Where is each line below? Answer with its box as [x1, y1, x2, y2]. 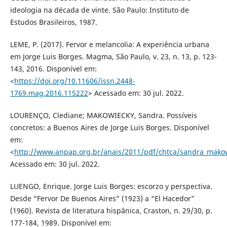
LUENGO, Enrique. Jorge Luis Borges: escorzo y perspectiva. [10, 181, 212, 192]
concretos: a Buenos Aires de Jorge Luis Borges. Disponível [10, 123, 209, 133]
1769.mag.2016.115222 [10, 88, 88, 98]
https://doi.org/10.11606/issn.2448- [14, 76, 135, 86]
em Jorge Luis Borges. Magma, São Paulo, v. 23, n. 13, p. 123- [10, 52, 217, 62]
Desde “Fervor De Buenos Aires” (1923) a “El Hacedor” [10, 194, 195, 204]
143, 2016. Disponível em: [10, 64, 97, 74]
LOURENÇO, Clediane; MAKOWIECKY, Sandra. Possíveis [10, 110, 197, 121]
